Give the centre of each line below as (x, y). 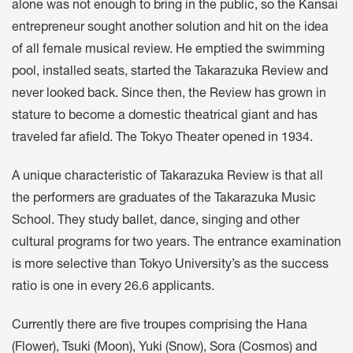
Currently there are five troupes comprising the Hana (160, 326)
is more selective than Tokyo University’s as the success (170, 265)
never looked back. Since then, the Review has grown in (169, 95)
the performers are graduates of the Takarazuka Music (164, 199)
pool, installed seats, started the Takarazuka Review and (170, 73)
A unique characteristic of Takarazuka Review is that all (167, 177)
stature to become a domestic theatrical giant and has (165, 117)
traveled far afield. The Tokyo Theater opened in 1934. (162, 139)
